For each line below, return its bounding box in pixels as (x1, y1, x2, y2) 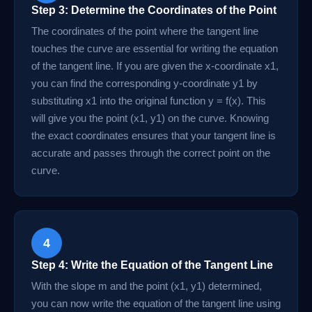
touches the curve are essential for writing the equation (31, 42, 278, 54)
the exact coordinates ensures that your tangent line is (31, 130, 276, 141)
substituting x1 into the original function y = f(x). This (31, 95, 266, 107)
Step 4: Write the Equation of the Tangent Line (31, 259, 273, 271)
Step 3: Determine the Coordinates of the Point (31, 4, 276, 16)
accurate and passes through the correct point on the (31, 147, 270, 159)
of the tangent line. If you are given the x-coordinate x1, (31, 60, 279, 72)
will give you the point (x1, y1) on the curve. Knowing (31, 112, 269, 124)
